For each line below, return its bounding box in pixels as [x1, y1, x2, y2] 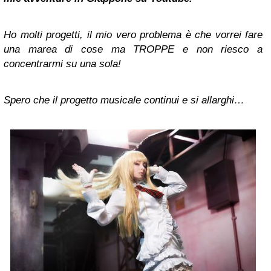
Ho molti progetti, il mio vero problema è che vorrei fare [4, 29, 263, 41]
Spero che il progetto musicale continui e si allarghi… [4, 94, 244, 106]
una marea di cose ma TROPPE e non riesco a [4, 44, 263, 56]
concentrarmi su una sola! [4, 58, 121, 70]
